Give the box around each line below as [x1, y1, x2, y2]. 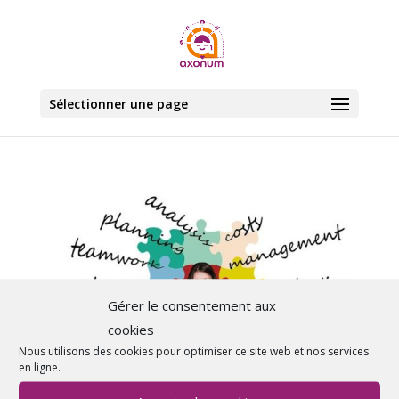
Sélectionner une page [48, 95, 188, 112]
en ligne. [19, 359, 61, 374]
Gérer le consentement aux [108, 296, 276, 313]
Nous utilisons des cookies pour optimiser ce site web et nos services [19, 343, 369, 358]
